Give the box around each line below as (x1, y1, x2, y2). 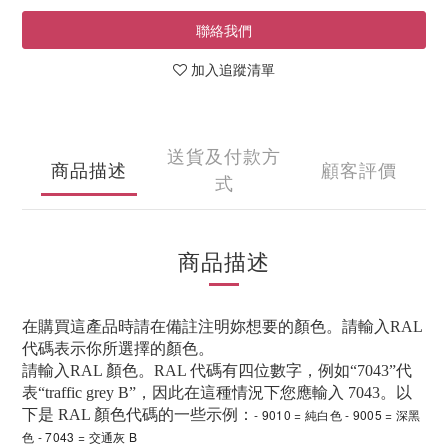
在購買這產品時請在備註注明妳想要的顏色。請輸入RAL (22, 318, 423, 335)
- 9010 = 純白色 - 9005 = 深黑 (254, 406, 421, 423)
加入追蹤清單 (191, 59, 275, 79)
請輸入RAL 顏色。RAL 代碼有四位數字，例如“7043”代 (22, 362, 412, 379)
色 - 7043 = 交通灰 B (22, 428, 138, 445)
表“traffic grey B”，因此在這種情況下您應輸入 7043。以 (22, 384, 412, 401)
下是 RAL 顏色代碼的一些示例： (22, 406, 254, 423)
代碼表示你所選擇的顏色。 (22, 340, 214, 357)
